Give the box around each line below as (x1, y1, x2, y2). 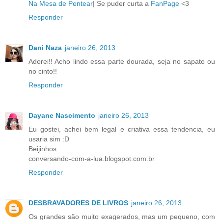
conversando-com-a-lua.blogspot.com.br (28, 155, 155, 163)
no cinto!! (28, 67, 57, 76)
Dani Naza (28, 44, 62, 52)
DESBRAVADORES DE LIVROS (28, 199, 128, 207)
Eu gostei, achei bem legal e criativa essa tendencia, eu (28, 125, 215, 134)
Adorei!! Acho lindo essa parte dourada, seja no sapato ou (28, 57, 215, 66)
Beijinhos (28, 145, 56, 153)
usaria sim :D (28, 135, 69, 143)
